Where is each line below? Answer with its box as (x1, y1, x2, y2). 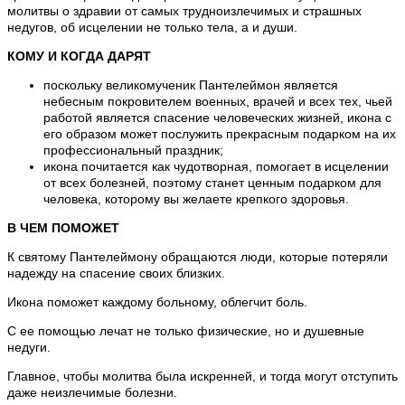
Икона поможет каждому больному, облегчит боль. (7, 295, 307, 310)
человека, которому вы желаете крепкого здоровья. (43, 192, 349, 207)
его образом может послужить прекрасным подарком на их (43, 127, 396, 142)
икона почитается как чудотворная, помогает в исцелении (43, 159, 389, 174)
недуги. (7, 340, 51, 355)
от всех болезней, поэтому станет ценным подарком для (43, 175, 381, 191)
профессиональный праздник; (43, 143, 223, 158)
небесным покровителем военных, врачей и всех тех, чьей (43, 94, 392, 109)
